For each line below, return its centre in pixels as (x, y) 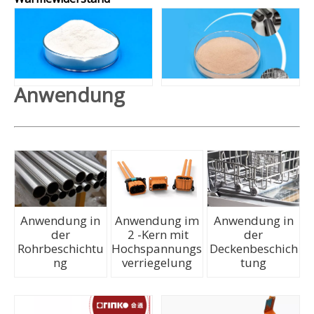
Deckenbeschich (253, 248)
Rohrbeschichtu (60, 248)
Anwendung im (157, 220)
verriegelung (157, 262)
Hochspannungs (157, 248)
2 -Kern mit (157, 234)
